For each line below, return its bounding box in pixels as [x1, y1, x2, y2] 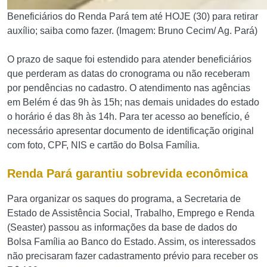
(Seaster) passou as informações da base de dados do [7, 222, 237, 232]
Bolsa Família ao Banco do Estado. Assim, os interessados [7, 237, 256, 247]
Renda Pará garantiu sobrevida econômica [7, 167, 248, 180]
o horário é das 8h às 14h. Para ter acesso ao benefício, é [7, 111, 250, 122]
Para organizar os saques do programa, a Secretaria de [7, 194, 241, 204]
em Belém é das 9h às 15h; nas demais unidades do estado [7, 97, 259, 107]
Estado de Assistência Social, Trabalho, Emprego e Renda [7, 208, 254, 218]
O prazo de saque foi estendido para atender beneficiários [7, 54, 252, 64]
